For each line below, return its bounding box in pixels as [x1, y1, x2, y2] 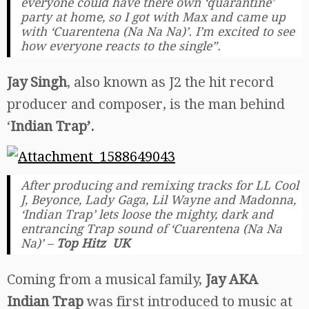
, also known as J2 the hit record [67, 73, 274, 90]
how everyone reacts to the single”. [21, 39, 221, 53]
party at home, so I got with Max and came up [21, 10, 286, 24]
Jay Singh [7, 73, 67, 90]
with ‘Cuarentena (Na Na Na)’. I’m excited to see [21, 24, 295, 39]
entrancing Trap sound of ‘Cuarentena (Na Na [21, 222, 282, 237]
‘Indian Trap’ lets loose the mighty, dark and [21, 208, 273, 222]
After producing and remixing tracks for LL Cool [21, 179, 299, 193]
